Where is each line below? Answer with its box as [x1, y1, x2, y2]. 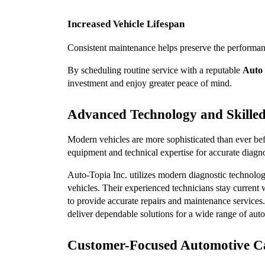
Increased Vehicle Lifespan [67, 18, 185, 30]
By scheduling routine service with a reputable [67, 65, 243, 76]
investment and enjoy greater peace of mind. [67, 78, 232, 89]
